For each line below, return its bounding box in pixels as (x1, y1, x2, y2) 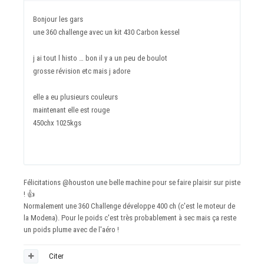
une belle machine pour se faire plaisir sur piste (94, 178, 240, 187)
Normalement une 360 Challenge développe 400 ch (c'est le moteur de (24, 202, 235, 211)
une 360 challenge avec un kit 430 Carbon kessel (33, 28, 181, 37)
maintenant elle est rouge (33, 105, 111, 115)
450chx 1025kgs (33, 118, 81, 128)
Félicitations (24, 178, 62, 187)
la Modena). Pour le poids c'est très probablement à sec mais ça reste (24, 213, 236, 223)
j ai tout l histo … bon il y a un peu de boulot (33, 54, 169, 63)
